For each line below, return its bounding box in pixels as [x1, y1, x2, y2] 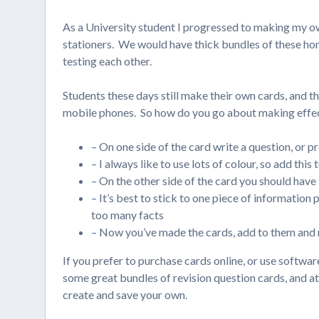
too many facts [91, 208, 164, 221]
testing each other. [63, 54, 152, 68]
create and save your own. [63, 288, 188, 301]
